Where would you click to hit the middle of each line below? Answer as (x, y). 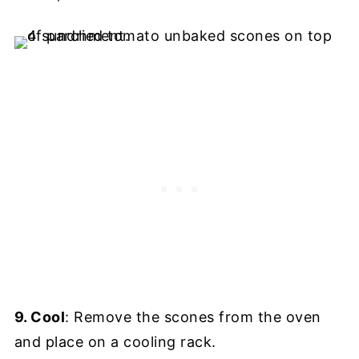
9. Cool (40, 317)
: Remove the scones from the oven (193, 317)
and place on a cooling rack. (115, 342)
